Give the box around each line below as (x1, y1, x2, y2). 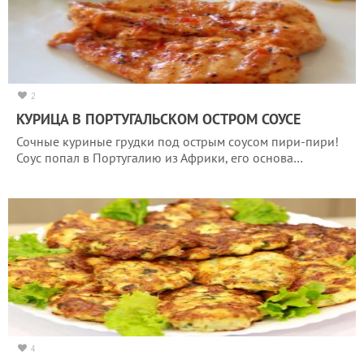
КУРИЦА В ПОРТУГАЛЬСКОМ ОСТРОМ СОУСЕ (16, 109, 301, 128)
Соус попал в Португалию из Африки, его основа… (16, 149, 303, 166)
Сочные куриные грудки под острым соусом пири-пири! (16, 132, 339, 149)
